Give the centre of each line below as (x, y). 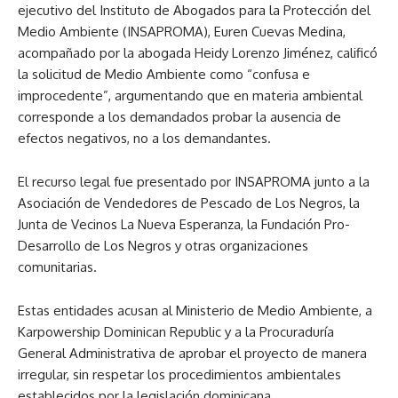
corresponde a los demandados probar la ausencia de (179, 117)
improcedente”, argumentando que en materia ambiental (190, 96)
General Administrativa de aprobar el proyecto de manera (192, 354)
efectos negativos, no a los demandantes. (144, 139)
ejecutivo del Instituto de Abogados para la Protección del (194, 11)
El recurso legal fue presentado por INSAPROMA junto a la (194, 182)
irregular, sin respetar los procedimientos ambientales (179, 375)
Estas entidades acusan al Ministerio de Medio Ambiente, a (195, 311)
